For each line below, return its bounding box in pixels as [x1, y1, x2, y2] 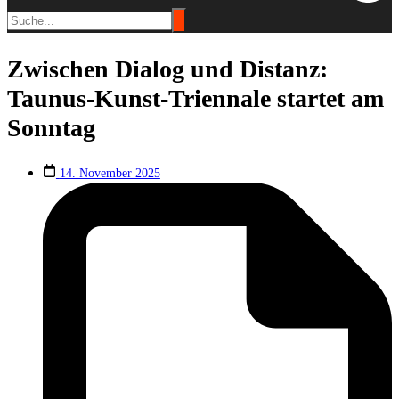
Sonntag [7, 113, 95, 142]
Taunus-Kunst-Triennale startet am [7, 84, 384, 112]
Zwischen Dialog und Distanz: [7, 54, 328, 83]
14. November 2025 [59, 166, 160, 180]
